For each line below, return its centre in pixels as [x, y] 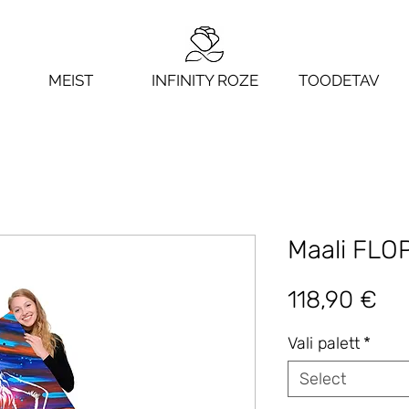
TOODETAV [339, 80]
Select [323, 379]
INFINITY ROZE [204, 80]
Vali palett [324, 343]
